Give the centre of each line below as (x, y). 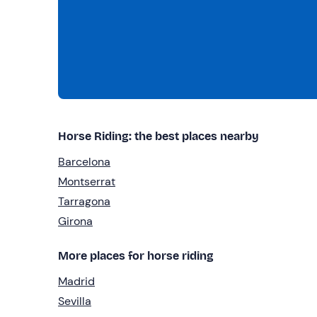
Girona (75, 221)
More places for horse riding (136, 255)
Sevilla (75, 301)
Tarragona (84, 201)
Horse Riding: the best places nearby (158, 136)
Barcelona (84, 161)
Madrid (76, 281)
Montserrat (87, 181)
